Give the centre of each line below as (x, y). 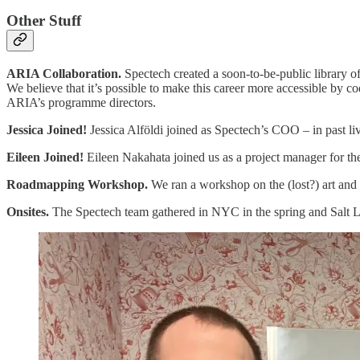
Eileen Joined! (47, 157)
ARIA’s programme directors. (81, 103)
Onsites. (29, 212)
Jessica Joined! (48, 130)
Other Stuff (44, 21)
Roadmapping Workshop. (79, 185)
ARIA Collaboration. (65, 74)
